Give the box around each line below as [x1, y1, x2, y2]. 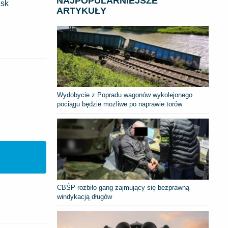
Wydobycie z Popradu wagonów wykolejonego [57, 91, 193, 99]
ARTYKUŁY [56, 6, 106, 16]
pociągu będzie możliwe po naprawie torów [57, 100, 183, 108]
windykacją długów [57, 193, 112, 201]
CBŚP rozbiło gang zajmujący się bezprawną [57, 184, 190, 191]
